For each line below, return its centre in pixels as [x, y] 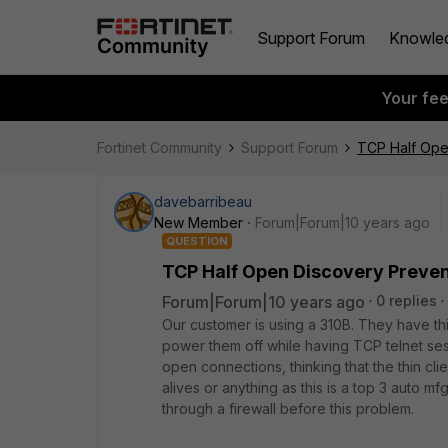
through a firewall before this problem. [288, 408]
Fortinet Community [159, 147]
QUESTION [197, 241]
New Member [198, 222]
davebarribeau [203, 201]
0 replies [406, 300]
